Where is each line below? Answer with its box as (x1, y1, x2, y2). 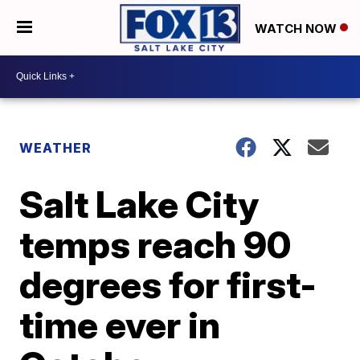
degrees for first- (19, 261, 317, 307)
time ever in (19, 301, 221, 347)
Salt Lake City (19, 181, 260, 227)
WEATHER (19, 139, 92, 156)
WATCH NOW (255, 20, 340, 36)
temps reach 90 (19, 221, 292, 267)
